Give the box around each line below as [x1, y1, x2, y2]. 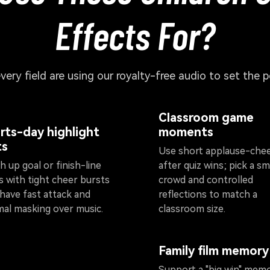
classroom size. [159, 203, 225, 215]
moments [159, 125, 213, 140]
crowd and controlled [159, 174, 253, 186]
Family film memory [159, 243, 269, 258]
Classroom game [159, 110, 254, 125]
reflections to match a [159, 189, 257, 201]
